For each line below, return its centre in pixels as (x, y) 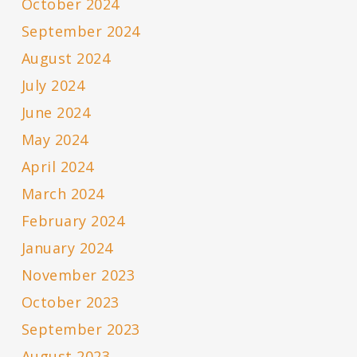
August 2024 (66, 59)
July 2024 (53, 86)
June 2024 (56, 113)
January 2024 (67, 248)
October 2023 (70, 302)
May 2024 (55, 140)
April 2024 (57, 167)
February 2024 (73, 221)
